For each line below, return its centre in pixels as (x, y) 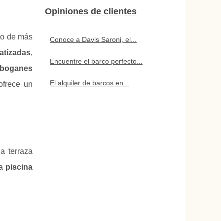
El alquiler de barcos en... (90, 83)
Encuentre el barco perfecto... (96, 61)
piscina (19, 167)
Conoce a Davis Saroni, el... (93, 39)
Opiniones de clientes (91, 11)
